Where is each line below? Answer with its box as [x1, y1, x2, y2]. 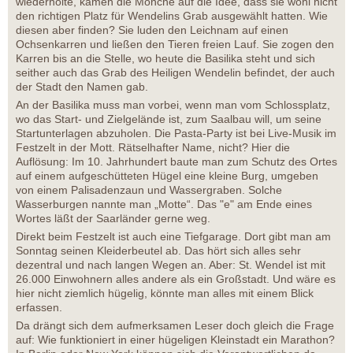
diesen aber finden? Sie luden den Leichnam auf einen [16, 24, 288, 37]
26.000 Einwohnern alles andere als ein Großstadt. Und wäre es [16, 273, 336, 286]
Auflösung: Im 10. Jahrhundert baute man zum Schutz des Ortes [16, 155, 337, 169]
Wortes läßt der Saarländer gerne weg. [16, 212, 210, 225]
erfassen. [16, 301, 62, 314]
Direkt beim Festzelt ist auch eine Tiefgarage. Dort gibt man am [16, 230, 331, 243]
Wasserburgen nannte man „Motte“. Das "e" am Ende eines [16, 198, 312, 211]
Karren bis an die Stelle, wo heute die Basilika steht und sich [16, 52, 315, 65]
